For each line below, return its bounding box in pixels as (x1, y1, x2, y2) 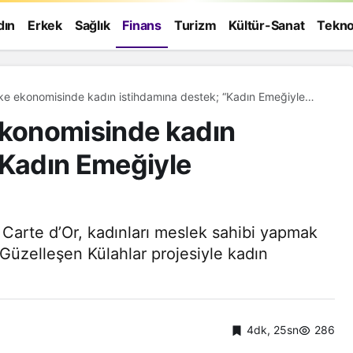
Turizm (173, 17, 217, 33)
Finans (122, 17, 162, 33)
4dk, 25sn (247, 322, 299, 336)
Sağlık (74, 17, 110, 33)
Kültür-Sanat (229, 17, 305, 33)
